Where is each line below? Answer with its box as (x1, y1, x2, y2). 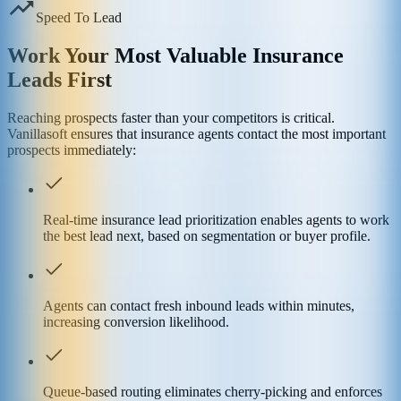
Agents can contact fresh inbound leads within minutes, (43, 297, 354, 313)
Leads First (7, 67, 112, 91)
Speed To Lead (36, 9, 122, 25)
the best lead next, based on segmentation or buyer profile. (43, 227, 371, 243)
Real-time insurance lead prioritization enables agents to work (43, 211, 389, 227)
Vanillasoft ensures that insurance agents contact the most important (7, 125, 386, 141)
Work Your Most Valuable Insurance (7, 43, 344, 67)
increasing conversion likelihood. (43, 313, 229, 329)
